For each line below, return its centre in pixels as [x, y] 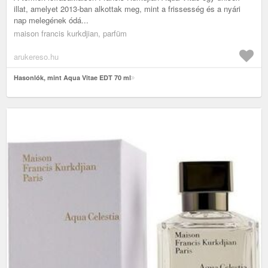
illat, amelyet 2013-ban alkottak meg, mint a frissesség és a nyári [127, 9]
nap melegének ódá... [51, 20]
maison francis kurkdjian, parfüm [70, 33]
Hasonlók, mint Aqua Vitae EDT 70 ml [72, 78]
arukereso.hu [36, 57]
